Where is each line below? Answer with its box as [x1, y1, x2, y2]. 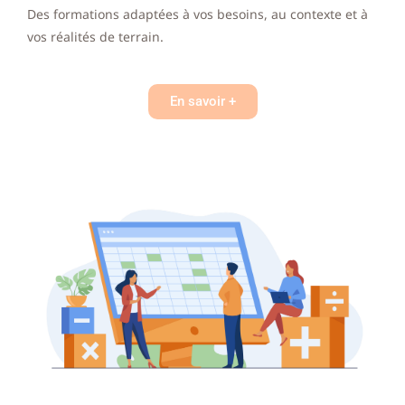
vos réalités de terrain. [27, 28, 164, 46]
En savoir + [169, 93, 236, 110]
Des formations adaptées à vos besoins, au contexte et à [27, 5, 368, 24]
